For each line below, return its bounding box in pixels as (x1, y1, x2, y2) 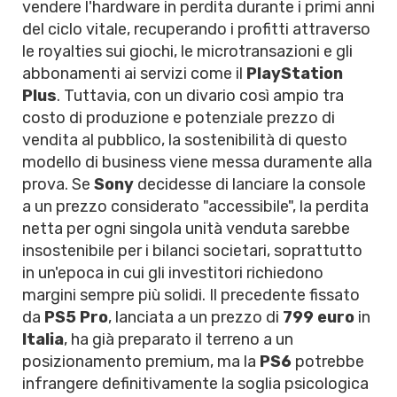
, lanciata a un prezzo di (108, 307, 283, 327)
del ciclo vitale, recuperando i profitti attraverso (22, 19, 370, 39)
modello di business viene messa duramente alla (22, 152, 372, 172)
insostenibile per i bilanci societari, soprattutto (22, 241, 362, 261)
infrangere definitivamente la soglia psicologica (22, 374, 369, 393)
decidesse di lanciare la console (134, 175, 366, 194)
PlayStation (246, 64, 343, 83)
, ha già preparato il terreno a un (64, 330, 293, 349)
